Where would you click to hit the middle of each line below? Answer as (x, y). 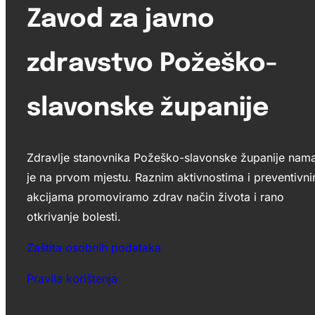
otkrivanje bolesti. (74, 216)
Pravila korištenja (72, 278)
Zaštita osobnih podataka (94, 247)
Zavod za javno (121, 19)
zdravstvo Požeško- (152, 64)
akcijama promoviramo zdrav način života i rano (155, 197)
